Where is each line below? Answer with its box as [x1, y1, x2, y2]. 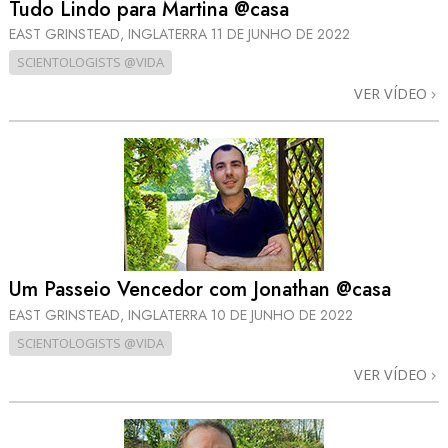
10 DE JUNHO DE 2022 [211, 304, 353, 325]
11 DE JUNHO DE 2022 [211, 23, 350, 44]
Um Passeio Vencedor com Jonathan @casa [9, 275, 391, 305]
